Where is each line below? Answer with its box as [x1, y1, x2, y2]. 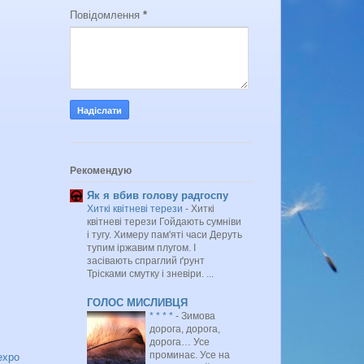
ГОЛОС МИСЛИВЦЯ [87, 296, 188, 309]
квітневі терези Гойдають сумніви [87, 215, 241, 227]
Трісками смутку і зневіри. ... [87, 267, 214, 279]
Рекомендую [70, 165, 132, 177]
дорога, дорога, [149, 323, 220, 335]
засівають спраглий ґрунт [87, 254, 205, 266]
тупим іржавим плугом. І [87, 241, 196, 253]
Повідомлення [70, 9, 143, 22]
